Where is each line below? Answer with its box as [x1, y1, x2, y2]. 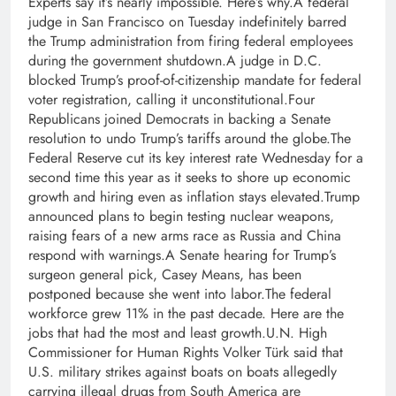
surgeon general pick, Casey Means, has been [28, 264, 301, 286]
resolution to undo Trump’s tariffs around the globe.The [28, 128, 351, 149]
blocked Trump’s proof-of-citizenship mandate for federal [28, 70, 362, 91]
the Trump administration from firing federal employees [28, 31, 353, 52]
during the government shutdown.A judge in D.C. [28, 50, 322, 72]
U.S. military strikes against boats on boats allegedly [28, 362, 337, 383]
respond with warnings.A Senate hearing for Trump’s [28, 245, 336, 266]
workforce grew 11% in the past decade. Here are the [28, 303, 344, 324]
